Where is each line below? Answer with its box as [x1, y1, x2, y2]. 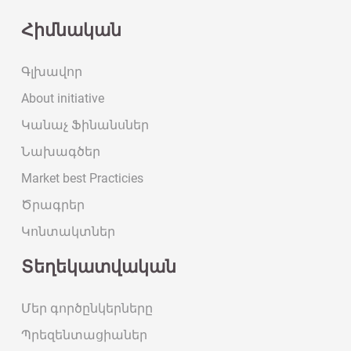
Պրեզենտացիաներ [21, 327, 147, 343]
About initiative [21, 91, 104, 107]
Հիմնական [21, 20, 121, 41]
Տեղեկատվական [21, 257, 176, 277]
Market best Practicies [21, 171, 143, 186]
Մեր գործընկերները [21, 301, 153, 317]
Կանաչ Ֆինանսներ [21, 118, 149, 133]
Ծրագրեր [21, 197, 85, 213]
